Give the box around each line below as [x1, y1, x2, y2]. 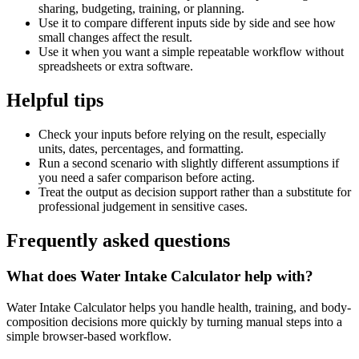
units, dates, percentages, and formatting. [38, 142, 244, 156]
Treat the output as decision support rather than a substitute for [38, 185, 351, 200]
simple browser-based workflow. [6, 329, 171, 343]
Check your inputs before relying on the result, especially [38, 127, 326, 142]
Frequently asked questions [6, 230, 230, 252]
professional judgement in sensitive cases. [38, 200, 248, 214]
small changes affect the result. [38, 30, 192, 45]
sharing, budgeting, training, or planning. [38, 2, 244, 16]
